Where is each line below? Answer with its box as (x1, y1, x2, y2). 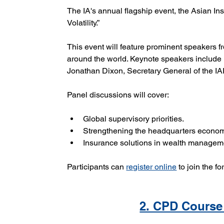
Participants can (67, 162, 126, 172)
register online (126, 162, 177, 172)
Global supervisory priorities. (83, 114, 184, 124)
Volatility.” (67, 18, 100, 28)
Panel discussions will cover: (67, 90, 169, 100)
